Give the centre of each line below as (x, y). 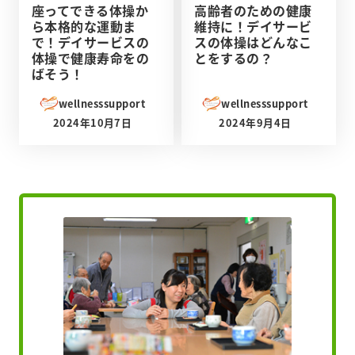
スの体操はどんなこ (253, 42)
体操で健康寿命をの (91, 57)
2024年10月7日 (92, 122)
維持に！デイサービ (253, 26)
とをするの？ (234, 57)
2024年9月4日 (255, 122)
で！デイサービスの (91, 42)
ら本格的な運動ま (84, 26)
